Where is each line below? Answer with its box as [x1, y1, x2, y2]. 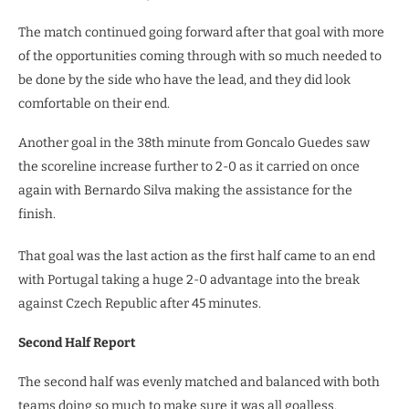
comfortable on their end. [18, 96, 170, 112]
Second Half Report [18, 335, 136, 351]
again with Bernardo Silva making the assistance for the [18, 183, 352, 199]
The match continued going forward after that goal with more [18, 25, 384, 41]
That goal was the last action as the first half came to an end [18, 248, 375, 265]
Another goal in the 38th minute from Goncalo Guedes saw [18, 135, 370, 152]
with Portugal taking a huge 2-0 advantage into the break [18, 272, 360, 288]
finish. [18, 206, 56, 223]
